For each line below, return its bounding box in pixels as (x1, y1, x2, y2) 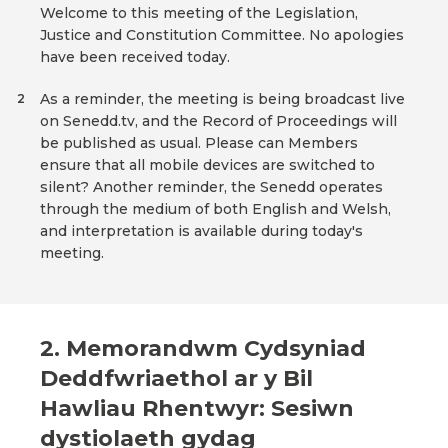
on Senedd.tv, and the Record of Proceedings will (40, 112, 397, 131)
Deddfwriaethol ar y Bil (40, 365, 313, 393)
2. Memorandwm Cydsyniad (40, 335, 366, 363)
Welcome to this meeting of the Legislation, (40, 4, 358, 23)
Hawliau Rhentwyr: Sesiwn (40, 395, 354, 423)
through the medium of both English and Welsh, (40, 200, 391, 219)
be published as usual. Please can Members (40, 134, 358, 153)
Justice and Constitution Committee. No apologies (40, 26, 404, 45)
